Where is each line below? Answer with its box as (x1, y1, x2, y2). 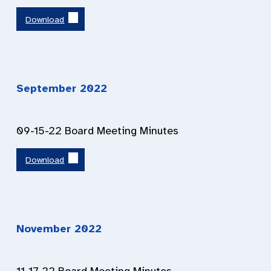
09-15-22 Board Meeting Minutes (16, 123, 178, 137)
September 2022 (16, 81, 107, 95)
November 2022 (16, 222, 102, 236)
